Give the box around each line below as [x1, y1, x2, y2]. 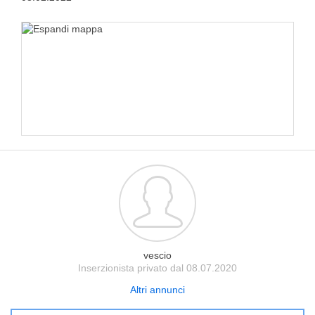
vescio [143, 250, 172, 261]
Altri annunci [130, 284, 185, 295]
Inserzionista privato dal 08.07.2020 [78, 262, 237, 274]
